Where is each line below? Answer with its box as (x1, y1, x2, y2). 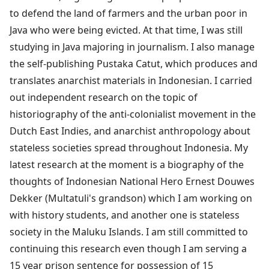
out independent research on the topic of (10, 90, 198, 104)
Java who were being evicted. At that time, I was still (10, 23, 243, 37)
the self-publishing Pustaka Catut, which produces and (10, 56, 258, 70)
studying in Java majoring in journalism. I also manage (10, 40, 255, 53)
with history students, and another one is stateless (10, 208, 240, 222)
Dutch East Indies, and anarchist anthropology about (10, 124, 250, 138)
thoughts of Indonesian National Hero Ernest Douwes (10, 174, 255, 188)
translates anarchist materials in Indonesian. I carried (10, 73, 252, 87)
